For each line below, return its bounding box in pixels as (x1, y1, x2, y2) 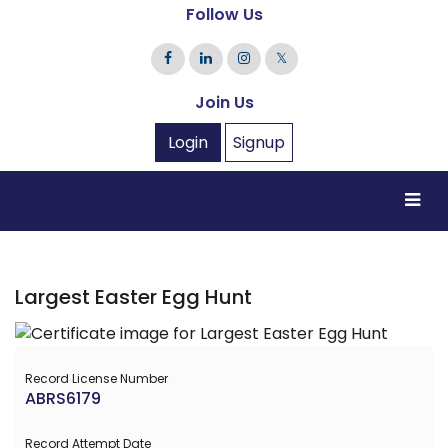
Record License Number (25, 369, 168, 387)
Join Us (194, 90, 254, 114)
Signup (233, 130, 285, 154)
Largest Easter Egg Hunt (15, 282, 252, 311)
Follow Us (185, 2, 263, 26)
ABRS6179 (25, 386, 101, 410)
